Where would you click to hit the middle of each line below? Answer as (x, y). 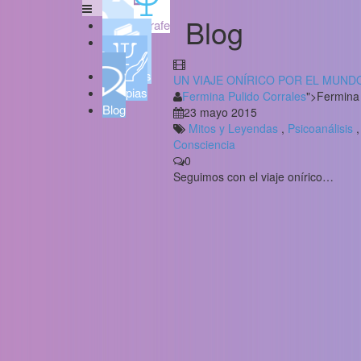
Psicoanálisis (320, 128)
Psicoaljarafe (136, 25)
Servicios (127, 75)
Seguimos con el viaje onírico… (253, 176)
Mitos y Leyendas (233, 128)
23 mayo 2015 (220, 112)
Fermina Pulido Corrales (244, 96)
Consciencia (204, 144)
